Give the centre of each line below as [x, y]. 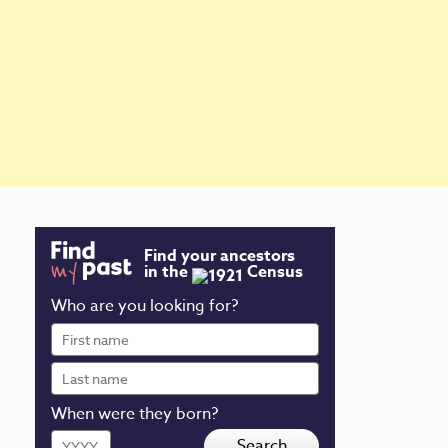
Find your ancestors [219, 256]
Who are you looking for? [144, 306]
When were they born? [134, 414]
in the [168, 272]
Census [273, 272]
